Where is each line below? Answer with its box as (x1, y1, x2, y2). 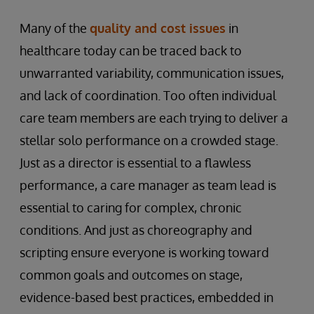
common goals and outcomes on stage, (20, 266, 243, 282)
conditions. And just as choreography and (20, 221, 252, 238)
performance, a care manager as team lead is (20, 177, 276, 193)
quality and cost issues (90, 20, 226, 36)
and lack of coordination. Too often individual (20, 87, 276, 103)
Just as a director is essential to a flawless (20, 154, 251, 170)
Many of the (20, 20, 90, 36)
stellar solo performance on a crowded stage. (20, 132, 278, 148)
